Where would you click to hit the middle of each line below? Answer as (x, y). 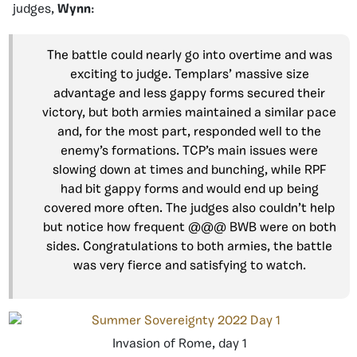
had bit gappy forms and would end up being (189, 190)
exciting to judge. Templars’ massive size (189, 75)
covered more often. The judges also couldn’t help (189, 209)
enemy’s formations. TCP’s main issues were (189, 151)
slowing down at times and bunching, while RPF (189, 171)
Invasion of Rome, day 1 (179, 344)
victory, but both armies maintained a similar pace (189, 113)
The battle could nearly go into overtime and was (189, 56)
